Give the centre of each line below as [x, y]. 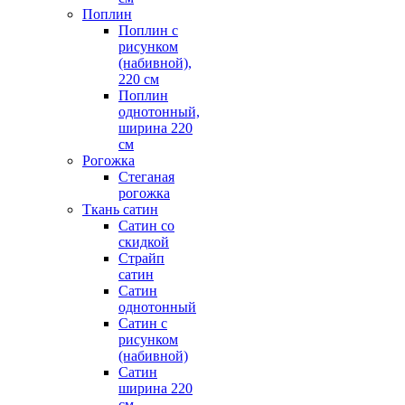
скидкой [144, 242]
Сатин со [146, 226]
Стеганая [146, 177]
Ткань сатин [120, 209]
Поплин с [148, 30]
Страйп [141, 258]
